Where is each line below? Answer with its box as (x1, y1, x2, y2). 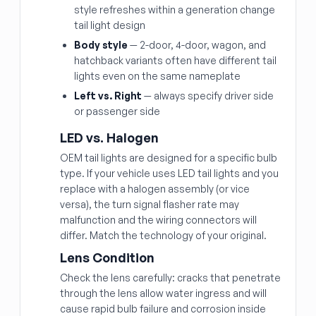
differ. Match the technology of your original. (60, 229, 267, 241)
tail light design (74, 19, 145, 31)
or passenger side (74, 105, 160, 117)
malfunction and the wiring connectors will (60, 214, 257, 226)
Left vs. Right (74, 90, 142, 102)
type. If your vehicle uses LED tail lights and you (60, 167, 279, 179)
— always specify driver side (142, 90, 274, 102)
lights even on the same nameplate (74, 70, 241, 82)
